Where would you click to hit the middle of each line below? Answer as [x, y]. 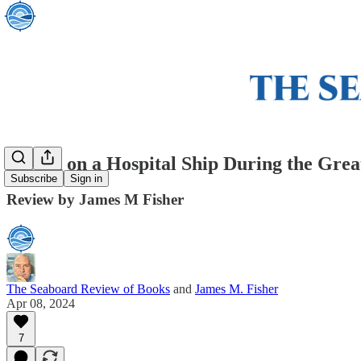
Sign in [86, 179]
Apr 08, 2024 [41, 303]
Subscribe [34, 179]
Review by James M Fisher [95, 199]
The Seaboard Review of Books [88, 288]
